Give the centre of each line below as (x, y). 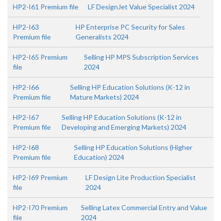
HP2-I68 (26, 147)
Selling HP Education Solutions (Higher (133, 147)
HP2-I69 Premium (40, 177)
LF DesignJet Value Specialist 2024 (141, 7)
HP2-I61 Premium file (46, 7)
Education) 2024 (99, 157)
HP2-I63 (26, 27)
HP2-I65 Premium (40, 57)
